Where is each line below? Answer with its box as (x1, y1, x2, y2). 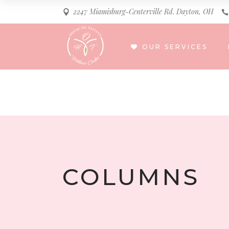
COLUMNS (62, 163, 200, 191)
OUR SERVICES (142, 42, 208, 51)
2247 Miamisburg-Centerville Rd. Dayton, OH (73, 7, 214, 17)
